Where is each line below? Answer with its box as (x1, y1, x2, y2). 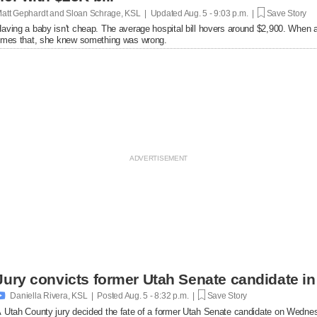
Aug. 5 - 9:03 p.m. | (182, 8, 258, 18)
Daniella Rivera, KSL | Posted (10, 290, 123, 301)
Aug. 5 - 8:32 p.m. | (122, 290, 199, 301)
